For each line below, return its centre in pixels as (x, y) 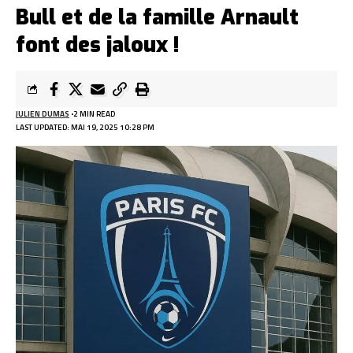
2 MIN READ (94, 114)
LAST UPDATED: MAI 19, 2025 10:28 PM (85, 127)
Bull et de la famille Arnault (157, 17)
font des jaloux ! (98, 45)
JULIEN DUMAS (43, 114)
